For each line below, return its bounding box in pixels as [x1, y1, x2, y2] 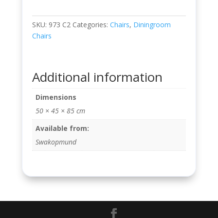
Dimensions [35, 92, 76, 102]
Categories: [72, 19, 110, 29]
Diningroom [133, 19, 171, 29]
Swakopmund [35, 137, 76, 146]
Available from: [35, 123, 89, 133]
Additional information [32, 68, 163, 86]
